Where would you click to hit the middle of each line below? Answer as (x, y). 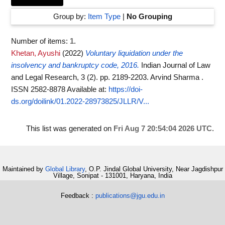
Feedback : (78, 195)
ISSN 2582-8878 (39, 89)
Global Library (65, 169)
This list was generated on (70, 129)
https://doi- (126, 89)
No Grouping (149, 17)
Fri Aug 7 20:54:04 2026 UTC (163, 129)
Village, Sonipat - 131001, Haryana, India (113, 176)
